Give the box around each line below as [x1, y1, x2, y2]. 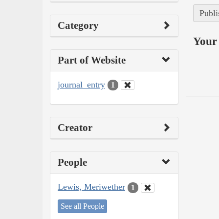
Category [58, 19, 99, 31]
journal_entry [58, 79, 105, 89]
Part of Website [58, 54, 126, 66]
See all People [61, 201, 104, 210]
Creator [58, 122, 92, 134]
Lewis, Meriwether [58, 182, 125, 192]
